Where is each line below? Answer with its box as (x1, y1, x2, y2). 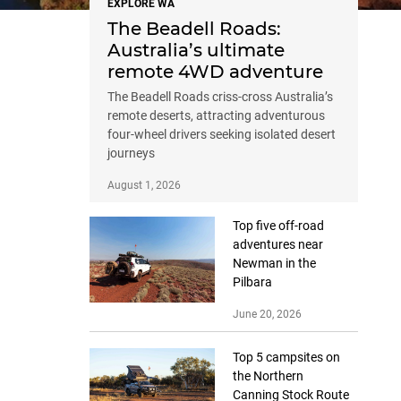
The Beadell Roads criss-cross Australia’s (107, 90, 333, 105)
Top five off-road (233, 218, 324, 234)
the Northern (233, 369, 303, 384)
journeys (107, 146, 155, 161)
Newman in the (233, 256, 316, 271)
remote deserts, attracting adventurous (107, 108, 325, 124)
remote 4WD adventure (107, 61, 323, 83)
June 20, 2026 (233, 308, 302, 321)
